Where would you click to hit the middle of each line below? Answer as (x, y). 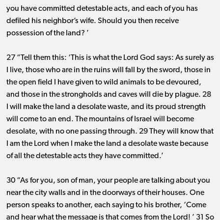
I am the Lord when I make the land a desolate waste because (107, 144)
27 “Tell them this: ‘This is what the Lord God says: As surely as (110, 58)
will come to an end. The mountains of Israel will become (100, 120)
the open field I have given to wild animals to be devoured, (104, 83)
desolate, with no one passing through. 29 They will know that (110, 132)
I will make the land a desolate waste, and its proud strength (106, 107)
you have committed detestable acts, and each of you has (102, 9)
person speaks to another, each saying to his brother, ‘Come (106, 206)
